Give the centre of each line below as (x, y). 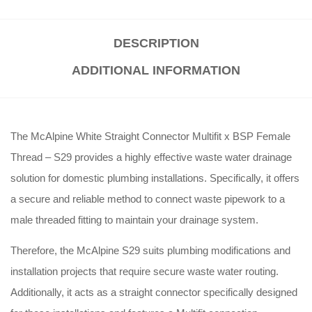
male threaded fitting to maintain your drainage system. (134, 220)
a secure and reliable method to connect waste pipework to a (148, 199)
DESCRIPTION (156, 44)
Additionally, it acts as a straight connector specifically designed (154, 292)
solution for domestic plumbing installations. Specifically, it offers (155, 178)
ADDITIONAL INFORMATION (156, 71)
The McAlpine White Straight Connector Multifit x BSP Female (150, 136)
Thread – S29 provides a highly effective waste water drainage (151, 157)
